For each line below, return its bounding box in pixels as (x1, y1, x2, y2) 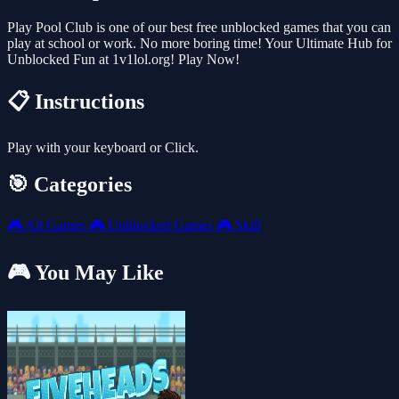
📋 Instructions (7, 89, 144, 113)
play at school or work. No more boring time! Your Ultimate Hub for (7, 35, 392, 51)
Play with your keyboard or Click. (7, 139, 199, 155)
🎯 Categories (7, 173, 132, 197)
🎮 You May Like (7, 261, 164, 285)
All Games (22, 217, 89, 233)
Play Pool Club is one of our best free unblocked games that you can (7, 19, 391, 35)
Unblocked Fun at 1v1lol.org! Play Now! (7, 51, 240, 67)
